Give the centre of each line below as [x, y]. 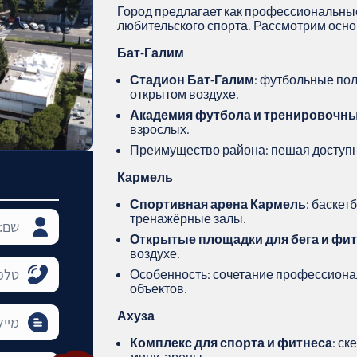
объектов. [159, 288]
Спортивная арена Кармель [218, 204]
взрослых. [160, 129]
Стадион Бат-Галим [192, 80]
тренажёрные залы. [188, 218]
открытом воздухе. [185, 94]
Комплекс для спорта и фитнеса [231, 343]
